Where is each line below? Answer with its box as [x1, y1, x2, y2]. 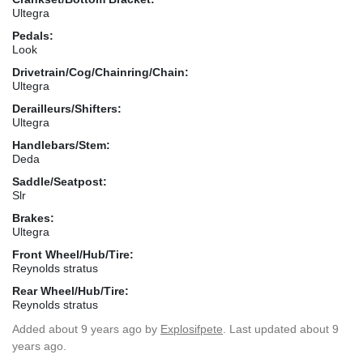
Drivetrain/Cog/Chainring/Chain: [12, 65, 189, 79]
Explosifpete [160, 322, 223, 335]
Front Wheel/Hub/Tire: [12, 247, 134, 261]
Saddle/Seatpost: [12, 174, 107, 188]
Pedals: [12, 28, 53, 42]
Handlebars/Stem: [12, 138, 110, 152]
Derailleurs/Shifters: [12, 101, 122, 115]
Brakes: [12, 211, 54, 224]
